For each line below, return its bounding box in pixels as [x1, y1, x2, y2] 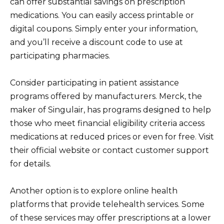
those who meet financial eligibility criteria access [10, 118, 204, 128]
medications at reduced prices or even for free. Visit [10, 132, 214, 142]
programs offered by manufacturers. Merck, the [10, 91, 202, 101]
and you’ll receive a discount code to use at [10, 37, 183, 47]
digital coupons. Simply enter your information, [10, 24, 197, 34]
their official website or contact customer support [10, 145, 209, 155]
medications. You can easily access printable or [10, 10, 194, 20]
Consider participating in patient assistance [10, 78, 179, 88]
